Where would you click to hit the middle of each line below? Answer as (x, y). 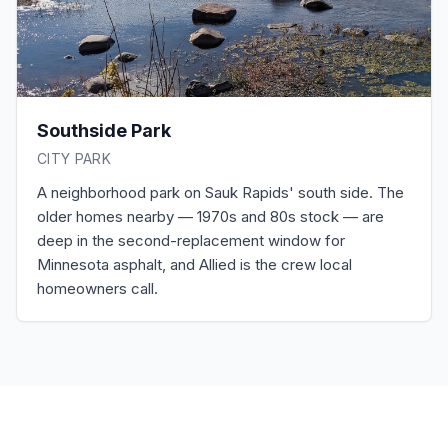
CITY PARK (74, 158)
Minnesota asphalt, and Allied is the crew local (194, 264)
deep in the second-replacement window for (191, 240)
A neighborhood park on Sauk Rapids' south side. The (220, 192)
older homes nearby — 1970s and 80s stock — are (210, 216)
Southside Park (104, 130)
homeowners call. (97, 288)
